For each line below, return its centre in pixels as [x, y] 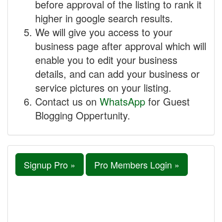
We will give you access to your [104, 32]
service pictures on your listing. [103, 87]
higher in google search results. [104, 18]
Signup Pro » [50, 165]
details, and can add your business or [117, 74]
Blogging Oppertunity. [83, 115]
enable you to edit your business [106, 60]
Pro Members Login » [137, 165]
